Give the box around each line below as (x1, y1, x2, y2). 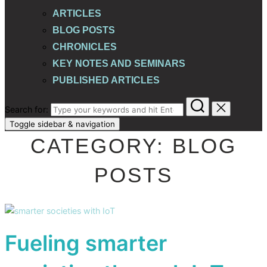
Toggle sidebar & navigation (10, 119, 115, 129)
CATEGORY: (30, 134, 172, 158)
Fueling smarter (5, 230, 167, 257)
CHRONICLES (52, 41, 117, 52)
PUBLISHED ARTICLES (52, 74, 160, 85)
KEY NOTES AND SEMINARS (52, 58, 185, 69)
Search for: (5, 104, 48, 115)
